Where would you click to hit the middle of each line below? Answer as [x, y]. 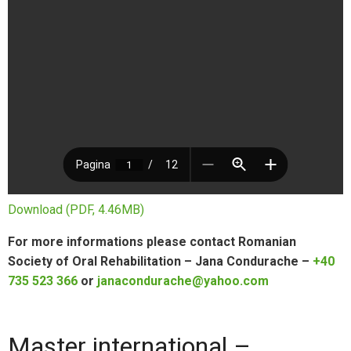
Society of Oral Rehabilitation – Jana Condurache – [160, 262]
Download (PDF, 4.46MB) [76, 210]
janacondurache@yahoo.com [183, 281]
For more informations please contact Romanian [152, 242]
